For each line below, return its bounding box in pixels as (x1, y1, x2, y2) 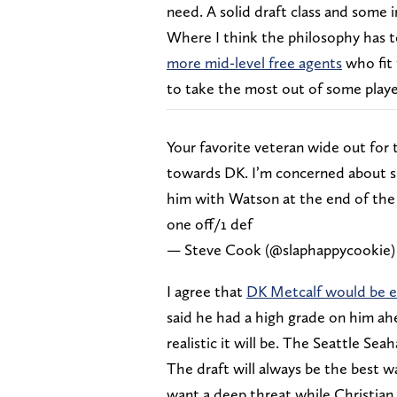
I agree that (167, 281, 246, 300)
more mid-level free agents (167, 52, 342, 72)
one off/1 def (167, 214, 253, 233)
